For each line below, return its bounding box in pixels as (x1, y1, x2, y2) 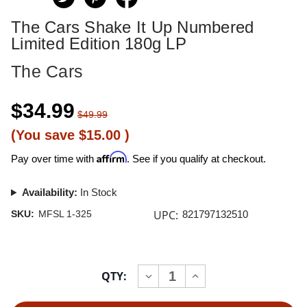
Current (11, 259, 40, 270)
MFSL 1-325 (38, 208, 92, 219)
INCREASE (189, 269, 247, 282)
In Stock (77, 186, 117, 198)
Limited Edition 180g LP (11, 34, 186, 53)
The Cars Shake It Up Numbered (11, 18, 254, 36)
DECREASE (142, 269, 206, 282)
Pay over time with (11, 153, 97, 164)
